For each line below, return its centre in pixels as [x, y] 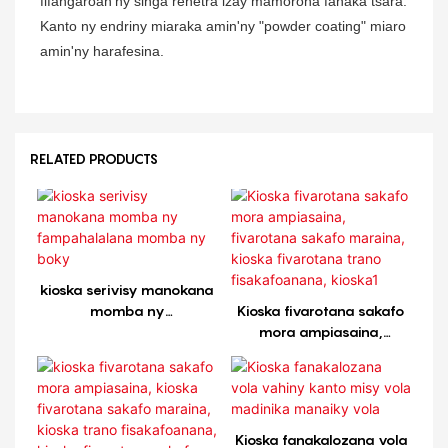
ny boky [127, 353]
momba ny [127, 311]
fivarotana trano [321, 395]
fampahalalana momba [127, 332]
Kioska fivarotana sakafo [321, 311]
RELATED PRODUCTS [94, 158]
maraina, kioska [321, 374]
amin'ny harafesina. [102, 51]
